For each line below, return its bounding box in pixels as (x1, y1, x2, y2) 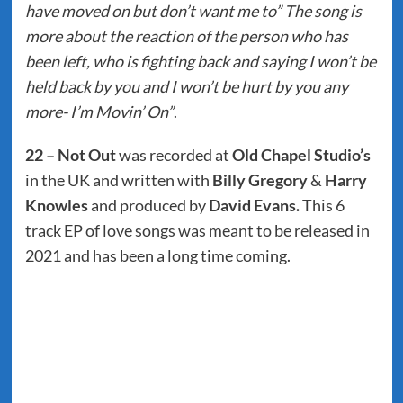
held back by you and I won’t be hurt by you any (24, 76, 348, 97)
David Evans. (208, 195, 300, 216)
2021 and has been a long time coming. (24, 246, 291, 266)
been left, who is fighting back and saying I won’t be (24, 51, 376, 72)
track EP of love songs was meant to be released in (24, 220, 370, 241)
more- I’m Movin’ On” (24, 102, 174, 122)
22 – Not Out (24, 145, 116, 166)
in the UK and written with (24, 170, 212, 191)
